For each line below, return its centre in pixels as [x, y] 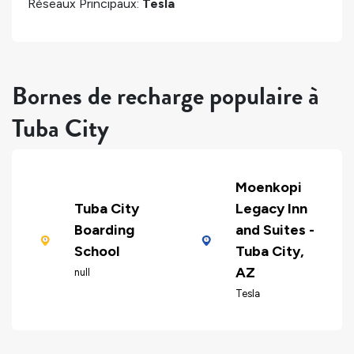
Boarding [104, 230]
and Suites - [275, 230]
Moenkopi [268, 188]
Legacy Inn [271, 209]
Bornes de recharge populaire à [166, 96]
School [96, 252]
